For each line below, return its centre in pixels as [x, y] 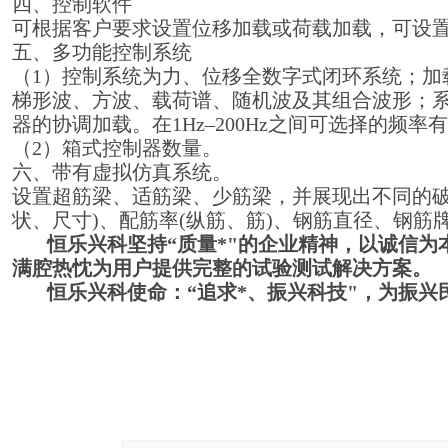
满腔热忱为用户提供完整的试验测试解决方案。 [222, 268]
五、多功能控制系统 [102, 52]
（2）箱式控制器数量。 [117, 148]
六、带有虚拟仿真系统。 [122, 172]
